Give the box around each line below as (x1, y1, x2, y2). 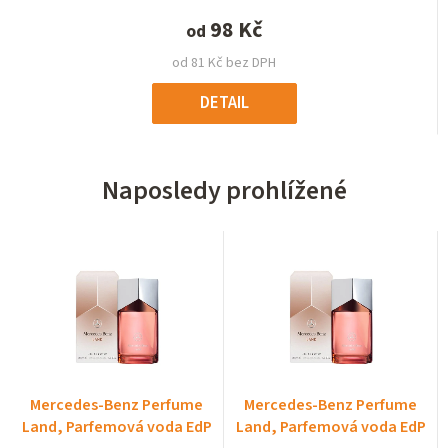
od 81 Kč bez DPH (172, 53, 276, 74)
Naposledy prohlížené (101, 172, 347, 210)
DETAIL (199, 91, 249, 116)
